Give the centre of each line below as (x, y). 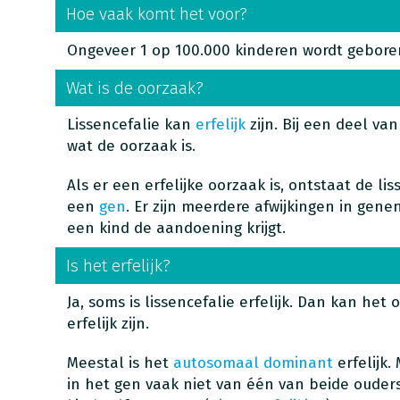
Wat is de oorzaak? (134, 88)
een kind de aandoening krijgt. (176, 228)
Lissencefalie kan (131, 125)
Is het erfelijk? (118, 266)
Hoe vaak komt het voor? (156, 14)
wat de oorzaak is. (131, 146)
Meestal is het (120, 363)
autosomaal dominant (253, 363)
